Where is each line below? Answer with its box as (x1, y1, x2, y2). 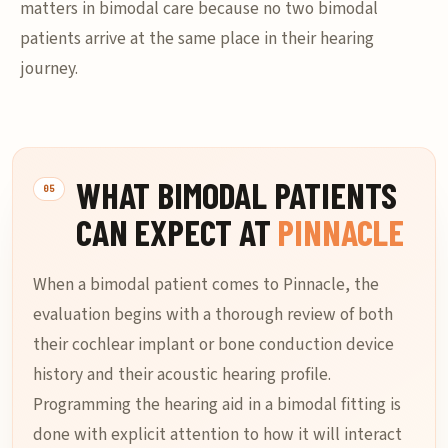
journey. (20, 56, 78, 81)
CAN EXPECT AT (76, 210, 278, 253)
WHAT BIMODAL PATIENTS (76, 173, 398, 216)
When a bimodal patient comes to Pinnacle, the (33, 272, 379, 297)
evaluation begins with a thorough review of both (33, 302, 393, 327)
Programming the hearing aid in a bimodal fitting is (33, 392, 401, 417)
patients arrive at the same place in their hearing (20, 26, 374, 51)
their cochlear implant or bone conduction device (33, 332, 394, 357)
